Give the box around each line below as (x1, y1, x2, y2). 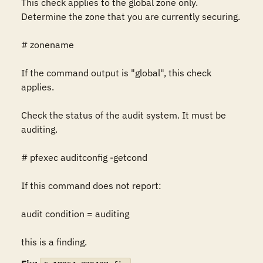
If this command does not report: (21, 180, 161, 191)
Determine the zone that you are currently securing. (21, 11, 240, 22)
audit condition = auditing (21, 208, 129, 220)
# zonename (21, 39, 74, 50)
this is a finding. (21, 236, 87, 248)
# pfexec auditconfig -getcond (21, 151, 147, 163)
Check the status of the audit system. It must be (21, 109, 226, 121)
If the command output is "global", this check (21, 67, 211, 79)
